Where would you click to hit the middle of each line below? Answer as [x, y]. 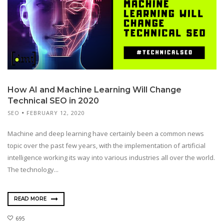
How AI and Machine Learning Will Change [94, 90]
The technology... [33, 169]
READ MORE [31, 199]
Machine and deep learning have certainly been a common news [106, 133]
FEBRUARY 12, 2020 [56, 113]
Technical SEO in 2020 [53, 101]
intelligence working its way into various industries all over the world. [112, 157]
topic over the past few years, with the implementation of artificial [106, 145]
